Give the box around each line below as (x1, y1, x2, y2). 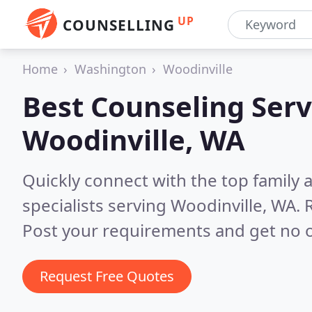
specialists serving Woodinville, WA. (22, 194, 304, 217)
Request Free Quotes (40, 267, 174, 286)
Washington (75, 61, 146, 77)
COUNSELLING (63, 15, 175, 35)
